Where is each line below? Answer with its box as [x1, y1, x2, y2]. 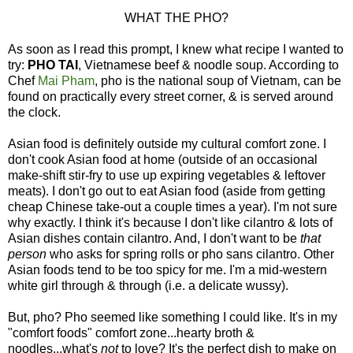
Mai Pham [38, 73, 95, 87]
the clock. [8, 105, 61, 119]
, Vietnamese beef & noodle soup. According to [78, 58, 339, 72]
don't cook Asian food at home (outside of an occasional [8, 152, 318, 166]
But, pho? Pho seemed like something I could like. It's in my [8, 310, 337, 324]
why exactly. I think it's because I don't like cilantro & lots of [8, 215, 333, 229]
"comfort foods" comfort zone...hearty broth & [8, 325, 255, 340]
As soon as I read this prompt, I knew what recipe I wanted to [8, 42, 344, 56]
